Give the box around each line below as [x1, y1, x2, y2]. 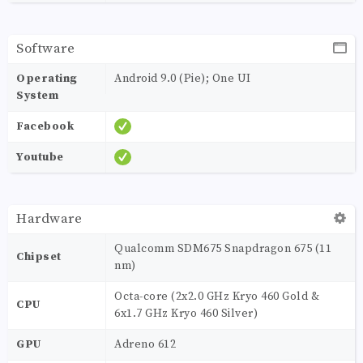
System [16, 88, 58, 103]
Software [16, 39, 75, 58]
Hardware [16, 209, 82, 228]
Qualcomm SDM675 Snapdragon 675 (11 [114, 241, 331, 256]
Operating [16, 70, 78, 86]
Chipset [16, 249, 62, 264]
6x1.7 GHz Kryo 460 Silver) [114, 305, 258, 321]
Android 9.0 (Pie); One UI [114, 70, 251, 86]
